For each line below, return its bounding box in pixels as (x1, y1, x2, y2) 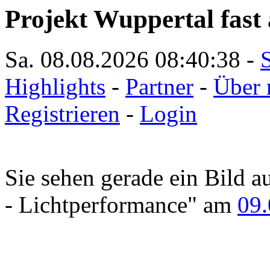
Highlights (5, 73, 105, 99)
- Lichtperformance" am (5, 191, 237, 218)
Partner (125, 73, 193, 99)
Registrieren (5, 100, 120, 127)
